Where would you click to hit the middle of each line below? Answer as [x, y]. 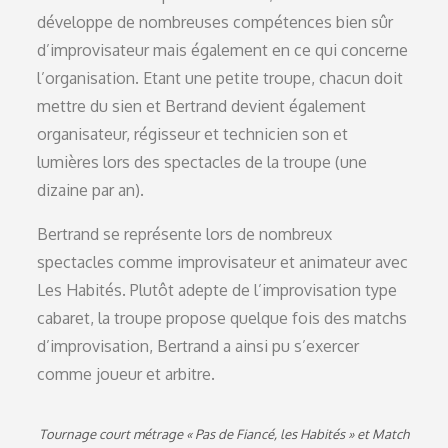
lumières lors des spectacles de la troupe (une [202, 162]
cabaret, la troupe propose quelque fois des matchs [222, 318]
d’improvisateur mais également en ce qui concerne [223, 50]
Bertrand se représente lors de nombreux [185, 234]
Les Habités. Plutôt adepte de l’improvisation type [217, 290]
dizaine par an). [91, 190]
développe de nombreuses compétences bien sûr [215, 22]
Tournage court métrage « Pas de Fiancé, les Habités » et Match [224, 434]
